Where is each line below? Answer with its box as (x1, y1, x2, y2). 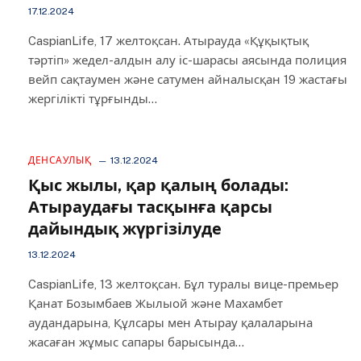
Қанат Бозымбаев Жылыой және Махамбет (28, 297, 283, 310)
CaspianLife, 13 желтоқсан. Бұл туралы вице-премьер (28, 277, 338, 291)
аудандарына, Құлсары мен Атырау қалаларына (28, 316, 313, 330)
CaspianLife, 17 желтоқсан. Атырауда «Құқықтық (28, 34, 309, 48)
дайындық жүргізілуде (28, 219, 222, 239)
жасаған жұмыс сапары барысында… (28, 335, 244, 349)
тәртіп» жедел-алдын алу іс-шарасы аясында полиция (28, 53, 346, 67)
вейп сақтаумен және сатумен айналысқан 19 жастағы (28, 73, 347, 86)
